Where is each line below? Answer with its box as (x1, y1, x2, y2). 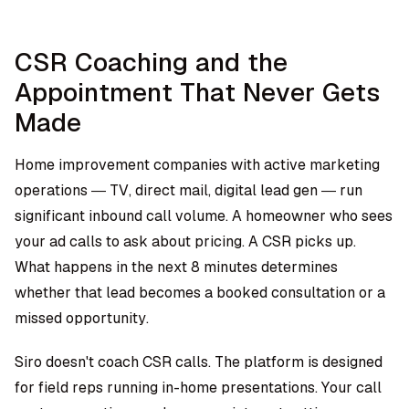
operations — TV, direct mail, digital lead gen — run (15, 181, 362, 200)
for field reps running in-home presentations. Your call (15, 378, 382, 397)
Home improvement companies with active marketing (15, 155, 380, 174)
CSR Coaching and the (15, 46, 288, 79)
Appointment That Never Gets (15, 76, 380, 109)
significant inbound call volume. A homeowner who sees (15, 206, 393, 225)
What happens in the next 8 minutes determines (15, 257, 338, 277)
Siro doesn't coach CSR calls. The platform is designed (15, 352, 383, 372)
